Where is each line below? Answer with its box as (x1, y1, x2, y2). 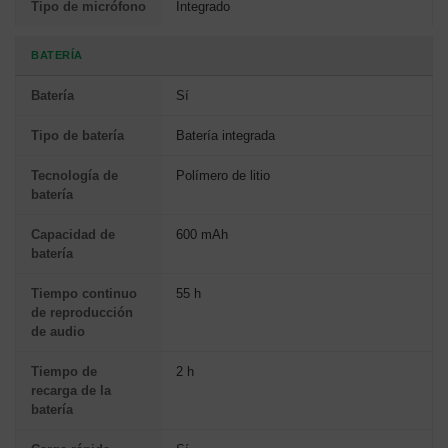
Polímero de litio (176, 168, 270, 184)
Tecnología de (31, 168, 118, 184)
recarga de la (31, 383, 111, 399)
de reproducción (31, 305, 133, 321)
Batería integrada (176, 128, 275, 144)
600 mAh (176, 227, 228, 243)
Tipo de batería (31, 128, 124, 144)
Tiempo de (31, 364, 97, 380)
